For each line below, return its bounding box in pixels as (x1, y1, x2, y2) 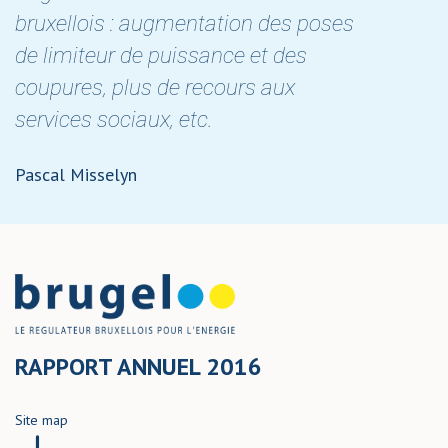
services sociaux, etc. (15, 106, 213, 133)
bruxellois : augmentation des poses (15, 10, 354, 37)
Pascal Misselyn (15, 163, 137, 187)
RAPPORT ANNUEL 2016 (15, 351, 262, 383)
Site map (15, 411, 68, 430)
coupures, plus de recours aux (15, 74, 295, 101)
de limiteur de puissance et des (15, 42, 307, 69)
